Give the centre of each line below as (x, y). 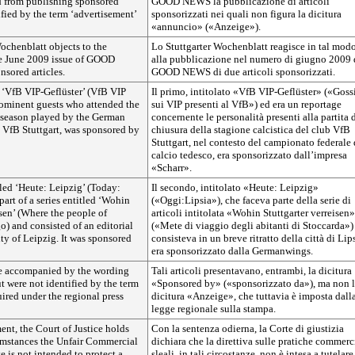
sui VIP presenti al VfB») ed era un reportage (246, 104)
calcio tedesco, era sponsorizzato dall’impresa (249, 155)
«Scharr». (172, 168)
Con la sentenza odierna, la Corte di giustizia (248, 328)
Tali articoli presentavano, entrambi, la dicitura (252, 271)
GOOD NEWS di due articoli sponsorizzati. (243, 72)
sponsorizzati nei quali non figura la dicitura (246, 14)
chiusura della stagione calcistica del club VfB (251, 130)
